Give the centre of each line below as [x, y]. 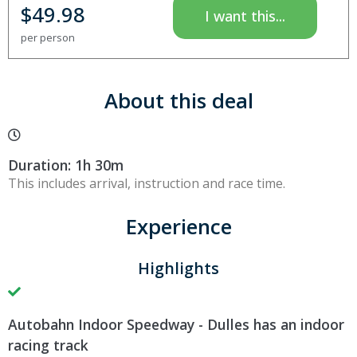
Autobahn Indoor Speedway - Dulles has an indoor [176, 324]
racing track [48, 345]
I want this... [245, 16]
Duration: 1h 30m [66, 165]
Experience [178, 226]
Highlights [178, 268]
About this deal [178, 100]
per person [48, 37]
